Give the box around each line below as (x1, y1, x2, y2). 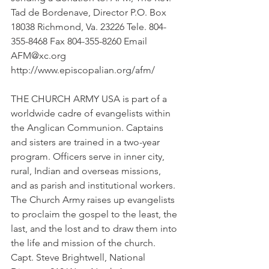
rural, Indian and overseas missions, (11, 165, 163, 177)
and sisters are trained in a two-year (11, 136, 162, 148)
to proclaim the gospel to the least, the (11, 208, 180, 220)
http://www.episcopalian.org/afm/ (11, 64, 155, 76)
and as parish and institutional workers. (11, 180, 178, 191)
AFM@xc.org (11, 50, 68, 61)
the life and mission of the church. (11, 237, 158, 249)
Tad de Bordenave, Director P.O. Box (11, 7, 169, 18)
